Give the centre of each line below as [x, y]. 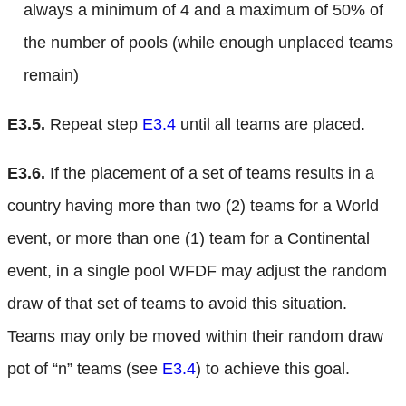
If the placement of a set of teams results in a [210, 173]
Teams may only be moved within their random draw [195, 336]
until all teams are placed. [271, 124]
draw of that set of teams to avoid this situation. [177, 303]
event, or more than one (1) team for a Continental [188, 238]
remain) [51, 75]
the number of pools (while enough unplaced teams [208, 42]
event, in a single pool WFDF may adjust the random [197, 271]
